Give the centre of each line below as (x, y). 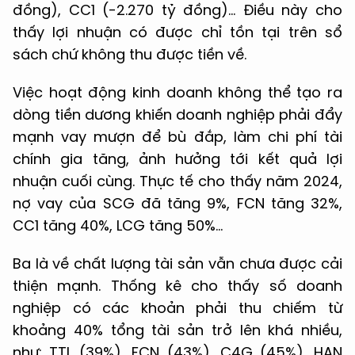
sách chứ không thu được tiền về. (130, 54)
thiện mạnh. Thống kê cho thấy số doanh (177, 285)
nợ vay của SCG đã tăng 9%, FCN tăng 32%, (177, 203)
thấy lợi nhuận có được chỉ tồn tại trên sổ (177, 32)
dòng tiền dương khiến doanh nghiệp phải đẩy (177, 114)
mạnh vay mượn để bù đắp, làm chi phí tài (177, 136)
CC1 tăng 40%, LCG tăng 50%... (118, 225)
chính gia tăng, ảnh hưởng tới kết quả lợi (177, 158)
